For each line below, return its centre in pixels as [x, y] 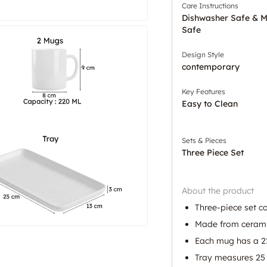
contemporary [211, 66]
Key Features [204, 91]
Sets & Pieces [204, 140]
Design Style [203, 54]
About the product [218, 190]
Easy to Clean [210, 103]
